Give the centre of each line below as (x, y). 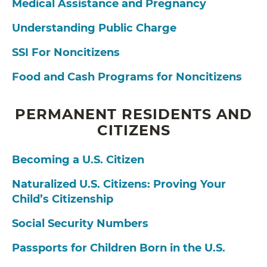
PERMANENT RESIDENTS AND (133, 114)
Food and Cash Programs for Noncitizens (127, 77)
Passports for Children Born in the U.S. (119, 248)
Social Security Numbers (80, 224)
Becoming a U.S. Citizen (78, 160)
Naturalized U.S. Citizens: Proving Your (119, 184)
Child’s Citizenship (63, 199)
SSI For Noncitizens (66, 53)
